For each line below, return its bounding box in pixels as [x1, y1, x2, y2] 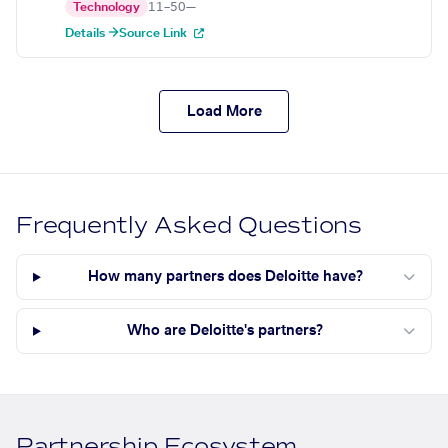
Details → [65, 27, 119, 40]
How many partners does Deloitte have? [87, 270, 363, 285]
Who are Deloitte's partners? [127, 324, 324, 339]
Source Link [119, 27, 190, 40]
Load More [186, 104, 262, 119]
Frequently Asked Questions [16, 211, 363, 241]
